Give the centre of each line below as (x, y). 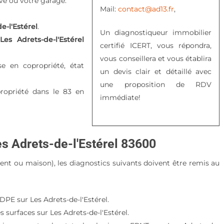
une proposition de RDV (156, 84)
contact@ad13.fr (146, 9)
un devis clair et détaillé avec (156, 71)
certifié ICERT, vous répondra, (156, 45)
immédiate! (120, 97)
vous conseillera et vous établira (156, 58)
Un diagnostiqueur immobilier (156, 32)
